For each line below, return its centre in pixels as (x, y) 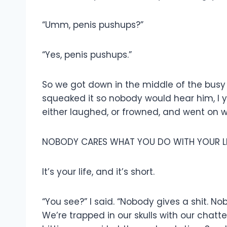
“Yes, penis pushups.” (87, 54)
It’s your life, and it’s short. (98, 172)
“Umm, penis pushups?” (93, 25)
